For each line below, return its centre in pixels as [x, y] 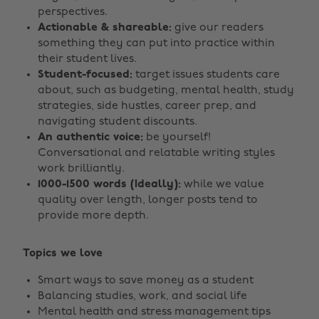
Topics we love [63, 253]
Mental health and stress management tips [154, 312]
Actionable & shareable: [105, 28]
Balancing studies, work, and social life [142, 296]
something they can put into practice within [156, 43]
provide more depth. [93, 216]
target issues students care [206, 75]
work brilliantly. [81, 169]
